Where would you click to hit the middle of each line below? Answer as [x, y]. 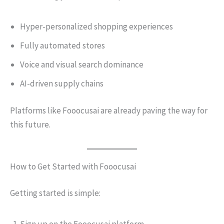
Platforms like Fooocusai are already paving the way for [109, 110]
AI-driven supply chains [62, 83]
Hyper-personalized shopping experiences [96, 26]
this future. [30, 124]
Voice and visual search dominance [82, 64]
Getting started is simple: [55, 193]
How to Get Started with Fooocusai [73, 166]
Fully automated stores [62, 45]
